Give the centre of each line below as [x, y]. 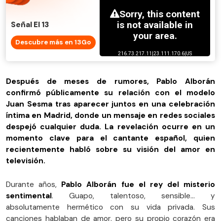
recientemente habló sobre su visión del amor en [110, 150]
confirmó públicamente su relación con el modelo [110, 93]
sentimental [29, 196]
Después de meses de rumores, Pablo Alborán [110, 82]
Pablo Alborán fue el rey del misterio [136, 185]
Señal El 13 [30, 25]
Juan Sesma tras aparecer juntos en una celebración [110, 104]
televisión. [26, 161]
